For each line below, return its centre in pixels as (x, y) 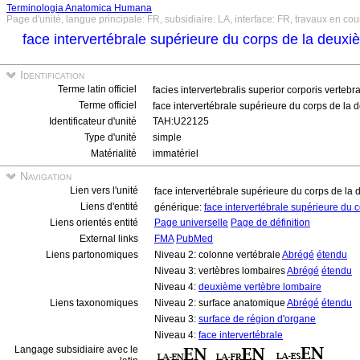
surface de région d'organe (257, 319)
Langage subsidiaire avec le (76, 350)
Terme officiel (108, 105)
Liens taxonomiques (94, 303)
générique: (179, 207)
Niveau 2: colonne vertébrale (218, 255)
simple (167, 137)
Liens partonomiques (92, 255)
